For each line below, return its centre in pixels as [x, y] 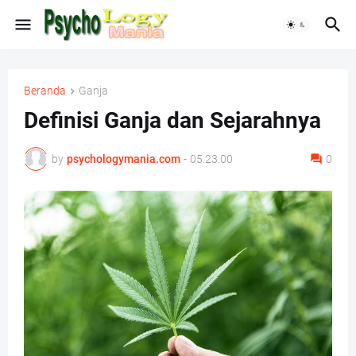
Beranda [45, 91]
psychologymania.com [124, 159]
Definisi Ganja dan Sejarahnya [172, 121]
